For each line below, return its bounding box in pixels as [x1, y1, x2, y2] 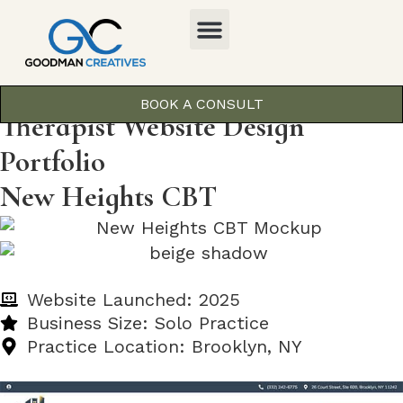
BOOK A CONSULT [139, 95, 264, 112]
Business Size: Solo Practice [27, 312, 269, 334]
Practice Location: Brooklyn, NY [27, 336, 302, 357]
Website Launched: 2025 [27, 289, 240, 310]
